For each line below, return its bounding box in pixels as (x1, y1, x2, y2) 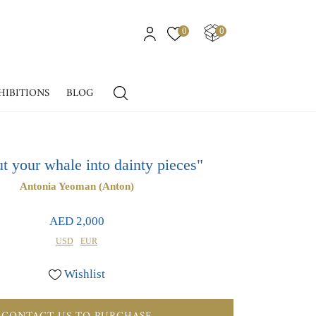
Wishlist (63, 267, 105, 281)
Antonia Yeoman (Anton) (19, 180, 134, 192)
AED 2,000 (49, 214, 104, 228)
